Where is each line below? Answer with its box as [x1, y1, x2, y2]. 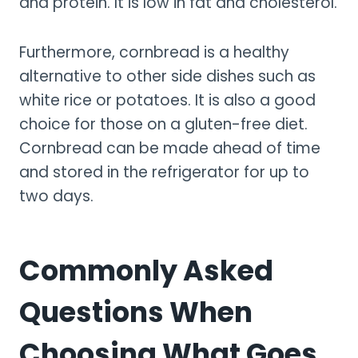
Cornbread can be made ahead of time [19, 137, 320, 159]
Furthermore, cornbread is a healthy [19, 41, 289, 63]
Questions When [19, 292, 253, 332]
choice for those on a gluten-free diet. [19, 113, 308, 135]
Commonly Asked [19, 251, 273, 291]
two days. [19, 185, 93, 207]
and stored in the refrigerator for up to [19, 161, 309, 183]
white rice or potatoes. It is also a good [19, 89, 316, 111]
